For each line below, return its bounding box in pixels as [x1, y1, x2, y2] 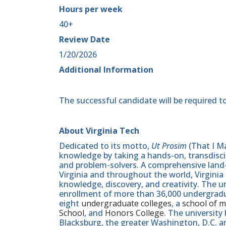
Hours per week [59, 3, 123, 15]
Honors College [105, 207, 164, 219]
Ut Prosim [151, 140, 187, 152]
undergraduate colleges [81, 198, 172, 209]
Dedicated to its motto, [59, 140, 151, 152]
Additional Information [59, 64, 153, 76]
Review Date [59, 33, 110, 45]
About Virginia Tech [59, 125, 139, 137]
